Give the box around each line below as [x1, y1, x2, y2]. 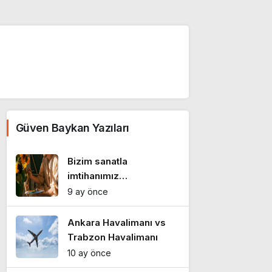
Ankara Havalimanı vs [67, 217, 166, 228]
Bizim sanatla [67, 155, 127, 167]
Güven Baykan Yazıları [16, 121, 129, 134]
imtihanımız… [67, 170, 127, 182]
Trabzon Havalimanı [67, 231, 158, 243]
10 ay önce [67, 248, 111, 258]
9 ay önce [67, 186, 108, 197]
